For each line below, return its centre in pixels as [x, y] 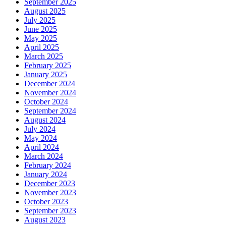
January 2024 [46, 174]
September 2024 [50, 110]
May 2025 [41, 38]
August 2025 [45, 11]
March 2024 [44, 156]
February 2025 [48, 65]
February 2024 [48, 165]
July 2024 [40, 129]
